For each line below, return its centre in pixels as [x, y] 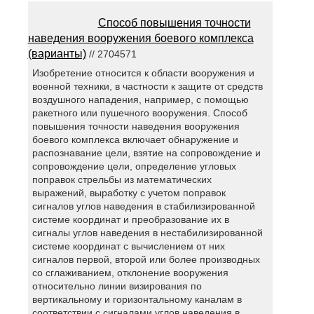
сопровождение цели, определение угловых [135, 166]
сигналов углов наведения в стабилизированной [144, 206]
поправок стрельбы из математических [122, 179]
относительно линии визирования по [117, 286]
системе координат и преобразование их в [131, 219]
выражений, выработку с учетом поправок [129, 192]
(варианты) [57, 53]
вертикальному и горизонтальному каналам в [137, 299]
